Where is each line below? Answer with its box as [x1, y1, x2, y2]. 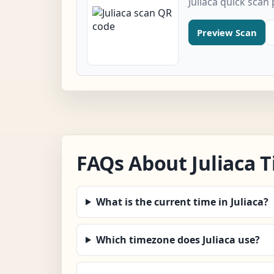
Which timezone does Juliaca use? [95, 232, 260, 246]
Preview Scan [197, 26, 257, 39]
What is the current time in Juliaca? [95, 194, 268, 209]
